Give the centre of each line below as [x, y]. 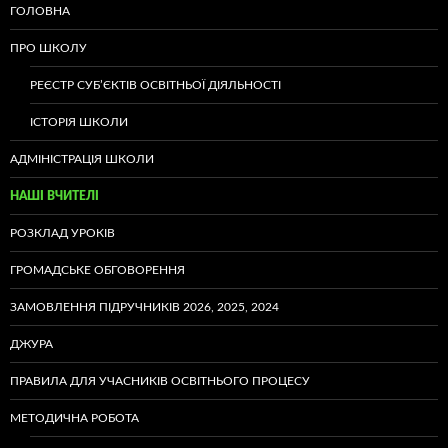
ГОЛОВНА [40, 10]
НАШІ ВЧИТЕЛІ [54, 195]
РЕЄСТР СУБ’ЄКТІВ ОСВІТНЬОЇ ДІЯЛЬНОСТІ [155, 84]
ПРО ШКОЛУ [48, 47]
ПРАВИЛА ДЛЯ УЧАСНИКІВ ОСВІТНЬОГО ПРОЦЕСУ [160, 380]
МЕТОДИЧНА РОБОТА [74, 417]
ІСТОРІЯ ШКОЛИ [79, 121]
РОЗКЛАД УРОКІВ [62, 232]
